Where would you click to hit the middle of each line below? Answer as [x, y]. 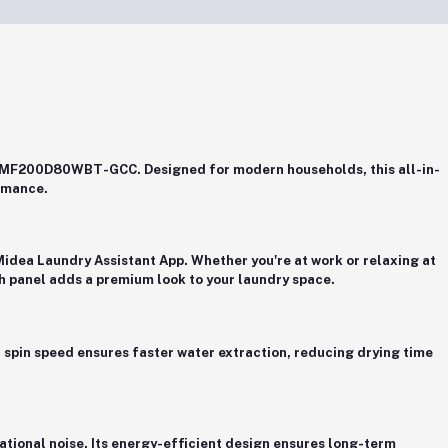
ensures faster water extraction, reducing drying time [253, 352]
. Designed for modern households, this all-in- [288, 169]
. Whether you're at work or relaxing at [310, 261]
